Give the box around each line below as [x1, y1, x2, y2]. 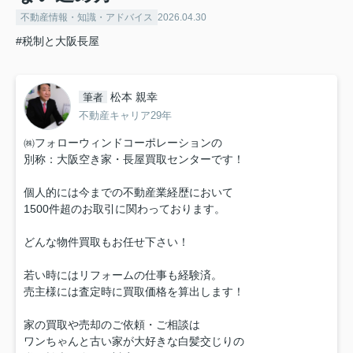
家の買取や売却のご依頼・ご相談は [24, 318, 200, 331]
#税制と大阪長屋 [16, 34, 99, 47]
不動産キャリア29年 [79, 110, 172, 122]
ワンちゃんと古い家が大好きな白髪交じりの [24, 334, 244, 347]
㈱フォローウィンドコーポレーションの [24, 136, 222, 149]
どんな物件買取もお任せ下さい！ [24, 235, 189, 248]
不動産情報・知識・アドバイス [20, 11, 153, 23]
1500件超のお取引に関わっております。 [24, 202, 225, 215]
